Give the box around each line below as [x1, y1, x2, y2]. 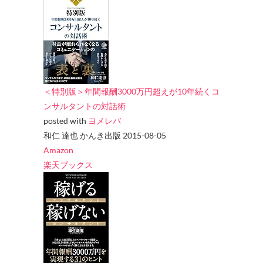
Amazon [43, 145, 73, 156]
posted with [43, 116, 88, 126]
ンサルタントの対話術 [43, 101, 126, 112]
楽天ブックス [43, 160, 93, 170]
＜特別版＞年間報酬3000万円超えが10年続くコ [43, 86, 220, 97]
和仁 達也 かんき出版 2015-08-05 [43, 130, 166, 141]
